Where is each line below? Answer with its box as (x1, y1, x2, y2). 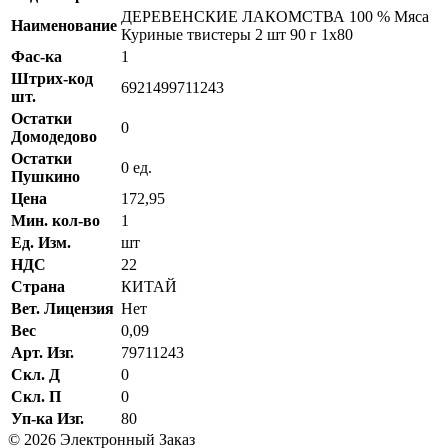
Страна (11, 277, 65, 295)
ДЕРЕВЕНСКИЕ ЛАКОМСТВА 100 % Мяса (121, 7, 429, 25)
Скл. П (11, 387, 61, 405)
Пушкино (11, 167, 80, 185)
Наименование (11, 16, 117, 34)
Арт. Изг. (11, 343, 74, 361)
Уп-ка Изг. (11, 409, 84, 427)
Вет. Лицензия (11, 299, 114, 317)
